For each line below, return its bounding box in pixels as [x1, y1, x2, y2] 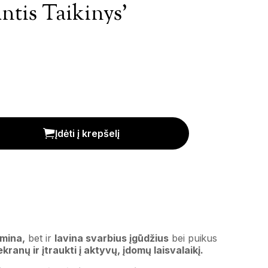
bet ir [25, 232, 55, 245]
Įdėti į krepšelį [55, 127, 120, 139]
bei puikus [168, 232, 218, 245]
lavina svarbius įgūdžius [54, 232, 169, 245]
